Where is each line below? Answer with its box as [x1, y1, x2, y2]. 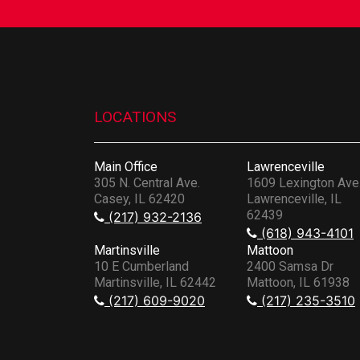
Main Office [94, 158, 157, 174]
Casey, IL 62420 [94, 190, 185, 207]
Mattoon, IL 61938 [247, 274, 350, 290]
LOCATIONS [94, 107, 176, 126]
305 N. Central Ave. [94, 174, 200, 190]
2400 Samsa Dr [247, 258, 333, 274]
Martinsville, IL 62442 [94, 274, 216, 290]
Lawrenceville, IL [247, 190, 342, 207]
